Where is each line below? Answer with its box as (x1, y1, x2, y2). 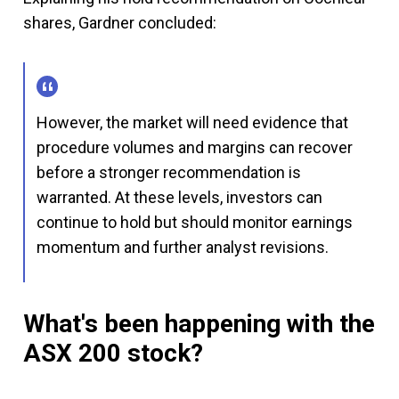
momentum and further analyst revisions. (37, 237, 329, 256)
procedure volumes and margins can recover (37, 137, 353, 157)
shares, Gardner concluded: (23, 12, 216, 32)
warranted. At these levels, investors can (37, 187, 322, 207)
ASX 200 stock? (23, 338, 203, 368)
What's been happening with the (23, 308, 375, 338)
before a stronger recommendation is (37, 162, 301, 182)
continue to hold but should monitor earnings (37, 212, 353, 232)
